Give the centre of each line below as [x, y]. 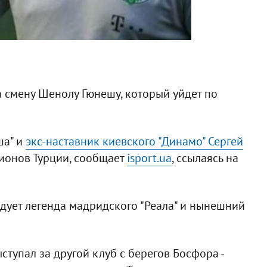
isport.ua [149, 158]
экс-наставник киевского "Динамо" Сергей [134, 141]
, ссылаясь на [205, 158]
